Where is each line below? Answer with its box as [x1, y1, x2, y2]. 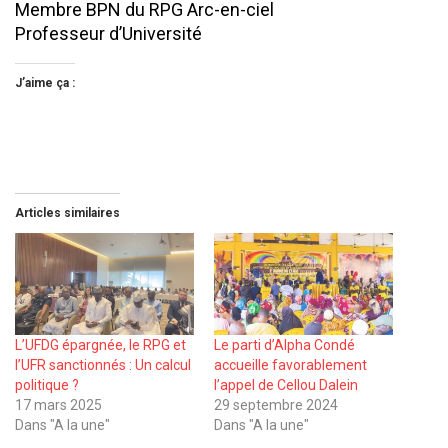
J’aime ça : [15, 76, 75, 91]
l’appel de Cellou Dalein [214, 377, 358, 394]
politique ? [15, 377, 79, 394]
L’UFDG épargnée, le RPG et [15, 337, 186, 354]
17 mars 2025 [15, 397, 102, 414]
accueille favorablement [214, 357, 367, 374]
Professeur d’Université [15, 23, 202, 45]
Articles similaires [15, 206, 120, 221]
